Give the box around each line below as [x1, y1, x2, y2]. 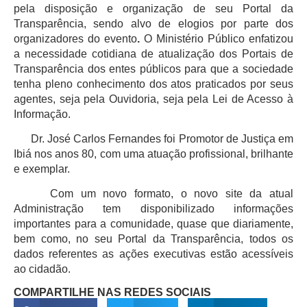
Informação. [14, 108, 71, 120]
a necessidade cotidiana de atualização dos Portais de [14, 47, 293, 60]
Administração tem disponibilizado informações [14, 203, 293, 215]
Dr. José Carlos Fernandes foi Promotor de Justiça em [14, 132, 293, 145]
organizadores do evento [14, 32, 137, 45]
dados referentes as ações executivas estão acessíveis [14, 248, 293, 260]
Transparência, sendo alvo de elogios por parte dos [14, 17, 293, 29]
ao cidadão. [14, 263, 71, 275]
